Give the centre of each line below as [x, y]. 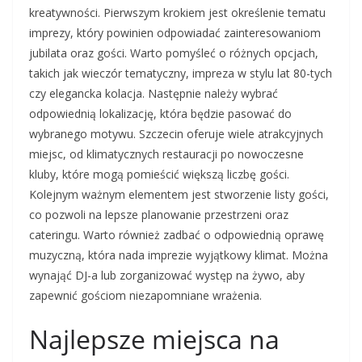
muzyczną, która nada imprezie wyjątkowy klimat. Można [179, 255]
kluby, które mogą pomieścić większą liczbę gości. [159, 174]
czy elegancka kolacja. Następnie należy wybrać [154, 93]
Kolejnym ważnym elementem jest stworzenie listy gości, [179, 194]
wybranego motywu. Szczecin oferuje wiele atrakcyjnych [176, 134]
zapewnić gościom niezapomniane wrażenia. [145, 295]
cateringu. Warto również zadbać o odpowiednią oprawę [177, 235]
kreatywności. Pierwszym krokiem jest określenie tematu [177, 13]
